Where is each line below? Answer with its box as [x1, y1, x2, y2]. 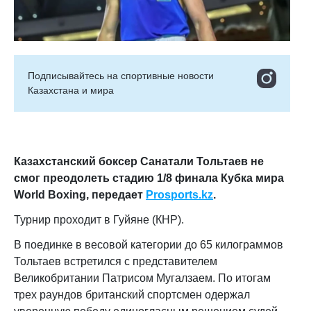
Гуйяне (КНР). [113, 214, 184, 226]
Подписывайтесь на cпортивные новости [28, 70, 214, 81]
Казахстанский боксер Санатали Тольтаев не [14, 155, 264, 167]
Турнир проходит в [14, 214, 113, 226]
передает [92, 189, 146, 201]
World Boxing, [14, 189, 92, 201]
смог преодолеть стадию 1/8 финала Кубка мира [14, 172, 284, 184]
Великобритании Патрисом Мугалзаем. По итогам [14, 272, 271, 284]
